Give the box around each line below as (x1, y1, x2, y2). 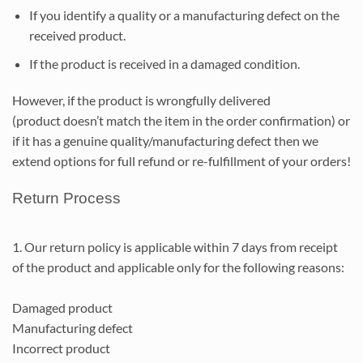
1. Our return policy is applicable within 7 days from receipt (12, 238, 338, 254)
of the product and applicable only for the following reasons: (12, 258, 344, 275)
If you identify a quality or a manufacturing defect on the (28, 6, 340, 23)
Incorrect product (12, 340, 110, 356)
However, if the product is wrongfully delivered (12, 92, 271, 109)
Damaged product (12, 299, 113, 315)
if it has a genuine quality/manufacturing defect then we (12, 133, 318, 149)
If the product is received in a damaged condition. (28, 55, 300, 71)
